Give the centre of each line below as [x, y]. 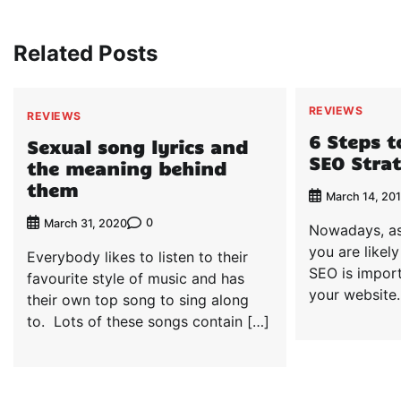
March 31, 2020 [85, 223]
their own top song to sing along [138, 299]
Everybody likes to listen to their [137, 256]
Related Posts [85, 54]
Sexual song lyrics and [137, 146]
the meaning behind [127, 167]
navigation [68, 28]
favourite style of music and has [136, 278]
